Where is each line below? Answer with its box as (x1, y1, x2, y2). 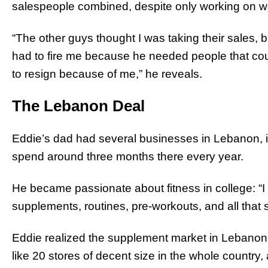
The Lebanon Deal (12, 96, 145, 115)
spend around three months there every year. (12, 150, 243, 163)
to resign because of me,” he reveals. (12, 68, 202, 81)
